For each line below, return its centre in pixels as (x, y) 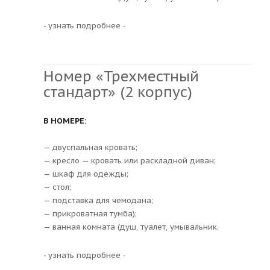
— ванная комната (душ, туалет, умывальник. (131, 227)
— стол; (57, 187)
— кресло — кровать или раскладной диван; (130, 160)
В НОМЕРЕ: (65, 121)
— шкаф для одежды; (86, 174)
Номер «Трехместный (121, 76)
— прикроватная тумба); (90, 213)
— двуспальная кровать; (90, 147)
